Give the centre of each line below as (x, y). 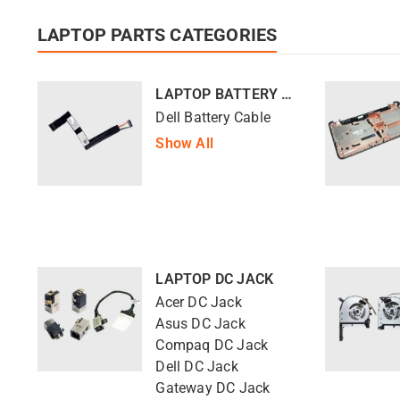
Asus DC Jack (200, 325)
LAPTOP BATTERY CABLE (287, 94)
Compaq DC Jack (212, 346)
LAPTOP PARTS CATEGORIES (157, 34)
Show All (184, 143)
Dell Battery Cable (213, 117)
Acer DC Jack (199, 303)
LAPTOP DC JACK (215, 279)
